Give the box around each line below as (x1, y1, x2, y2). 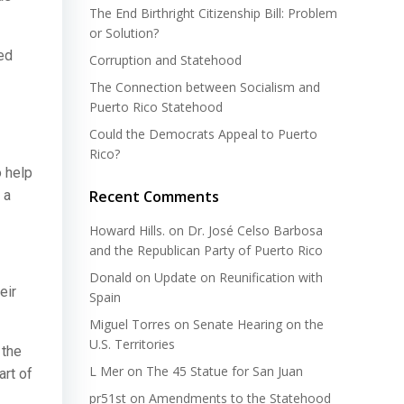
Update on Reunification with (154, 269, 323, 286)
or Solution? (89, 24, 159, 41)
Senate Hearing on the (193, 316, 324, 333)
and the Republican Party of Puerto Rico (89, 242, 323, 259)
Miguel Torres (89, 316, 170, 333)
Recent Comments (89, 187, 219, 207)
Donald (89, 269, 132, 286)
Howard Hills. (89, 222, 165, 239)
